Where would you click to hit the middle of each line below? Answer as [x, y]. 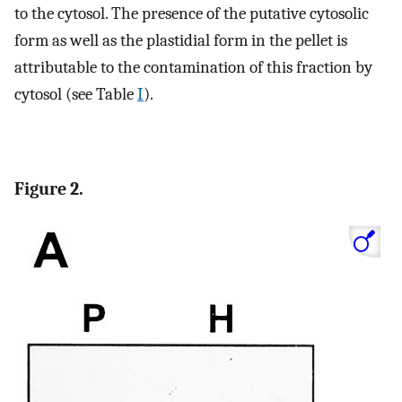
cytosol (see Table [76, 95]
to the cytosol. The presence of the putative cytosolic [192, 14]
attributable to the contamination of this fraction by [193, 68]
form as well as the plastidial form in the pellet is [181, 41]
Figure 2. [49, 188]
